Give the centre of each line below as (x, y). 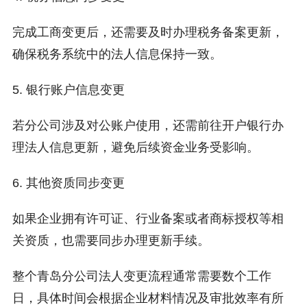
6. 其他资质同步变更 (68, 183)
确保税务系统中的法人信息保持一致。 (117, 54)
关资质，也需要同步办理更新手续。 (111, 241)
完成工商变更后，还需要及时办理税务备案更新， (148, 33)
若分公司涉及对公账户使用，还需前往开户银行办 (148, 126)
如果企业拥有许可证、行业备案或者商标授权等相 (148, 219)
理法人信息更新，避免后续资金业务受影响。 (135, 148)
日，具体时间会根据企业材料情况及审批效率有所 (148, 298)
